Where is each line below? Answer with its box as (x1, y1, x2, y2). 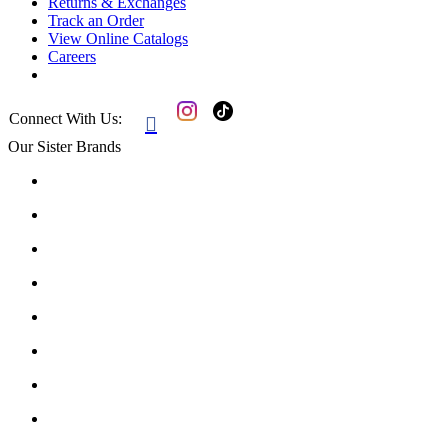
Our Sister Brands (8, 138, 121, 156)
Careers (48, 48, 96, 66)
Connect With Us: (9, 110, 122, 128)
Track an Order (48, 12, 144, 30)
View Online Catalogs (48, 30, 188, 48)
